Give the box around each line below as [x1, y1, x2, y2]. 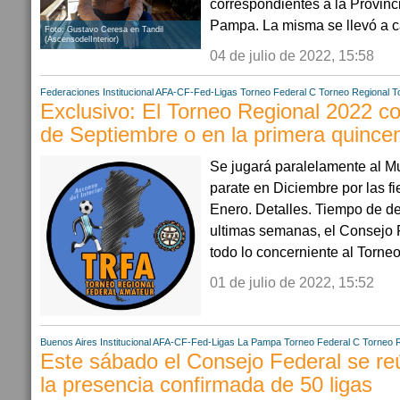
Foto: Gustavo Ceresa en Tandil [45, 25, 163, 34]
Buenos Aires [40, 337, 97, 347]
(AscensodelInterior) [45, 35, 119, 44]
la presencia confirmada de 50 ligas [40, 373, 372, 396]
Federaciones [40, 87, 100, 97]
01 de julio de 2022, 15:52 [210, 274, 374, 290]
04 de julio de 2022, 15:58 [210, 47, 374, 63]
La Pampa [237, 337, 281, 347]
